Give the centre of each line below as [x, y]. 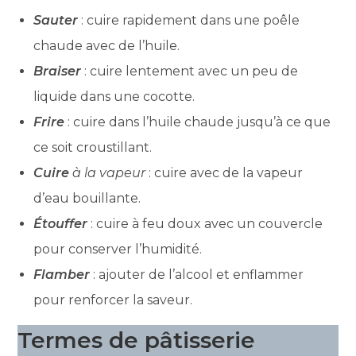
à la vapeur [108, 172]
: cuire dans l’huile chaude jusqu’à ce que [198, 122]
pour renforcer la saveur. [113, 300]
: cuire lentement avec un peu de [190, 71]
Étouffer [61, 223]
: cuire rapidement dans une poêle [189, 20]
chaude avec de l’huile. [107, 45]
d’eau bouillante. [87, 198]
